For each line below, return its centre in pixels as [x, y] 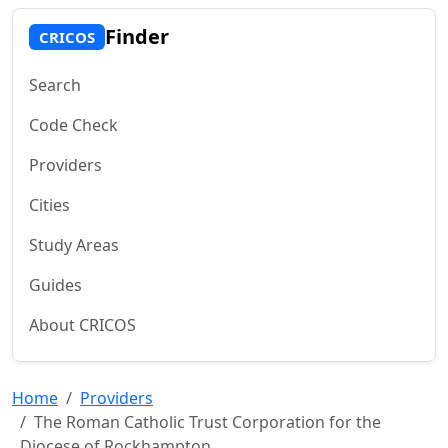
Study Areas [74, 245]
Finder [136, 36]
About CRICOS [82, 325]
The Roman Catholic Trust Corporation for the [207, 422]
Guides [55, 285]
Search [55, 85]
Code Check [73, 125]
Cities [49, 205]
